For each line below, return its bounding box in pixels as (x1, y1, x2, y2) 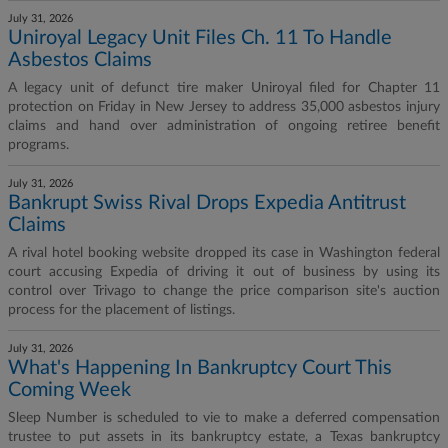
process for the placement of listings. (8, 303, 235, 317)
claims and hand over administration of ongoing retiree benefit (8, 119, 440, 133)
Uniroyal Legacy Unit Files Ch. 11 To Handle (8, 28, 392, 48)
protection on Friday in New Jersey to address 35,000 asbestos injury (8, 100, 440, 114)
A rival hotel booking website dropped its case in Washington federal (8, 246, 440, 260)
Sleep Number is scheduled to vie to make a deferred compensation (8, 411, 440, 425)
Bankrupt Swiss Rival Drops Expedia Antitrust (8, 193, 406, 213)
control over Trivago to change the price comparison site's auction (8, 284, 440, 298)
